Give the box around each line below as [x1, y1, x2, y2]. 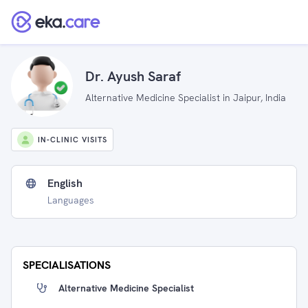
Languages [47, 194, 94, 206]
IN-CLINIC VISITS [38, 135, 107, 144]
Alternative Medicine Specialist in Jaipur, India [85, 91, 286, 104]
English [47, 176, 82, 190]
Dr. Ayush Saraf [85, 67, 181, 85]
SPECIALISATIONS [23, 258, 111, 272]
